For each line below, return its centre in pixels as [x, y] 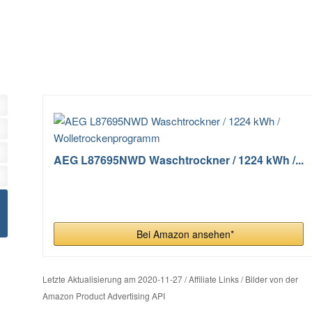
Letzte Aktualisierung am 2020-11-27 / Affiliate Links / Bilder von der [170, 279]
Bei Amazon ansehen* [186, 234]
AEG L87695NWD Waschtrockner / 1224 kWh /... [178, 159]
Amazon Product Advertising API [103, 295]
